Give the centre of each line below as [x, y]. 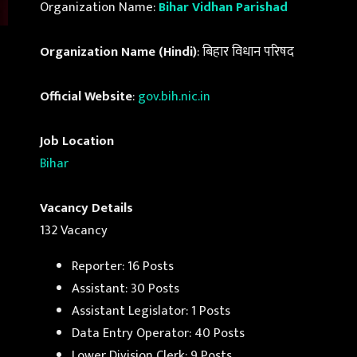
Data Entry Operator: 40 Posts [158, 333]
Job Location [77, 141]
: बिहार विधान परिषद [245, 52]
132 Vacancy [74, 231]
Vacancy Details [86, 208]
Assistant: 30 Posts [126, 288]
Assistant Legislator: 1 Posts [151, 310]
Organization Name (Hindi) [118, 52]
